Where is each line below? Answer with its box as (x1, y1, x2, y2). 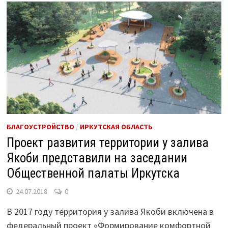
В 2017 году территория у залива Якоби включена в (6, 206, 214, 218)
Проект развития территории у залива (6, 135, 209, 151)
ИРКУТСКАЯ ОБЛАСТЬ (79, 122, 153, 132)
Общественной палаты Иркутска (6, 166, 180, 181)
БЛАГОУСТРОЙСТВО (6, 122, 74, 132)
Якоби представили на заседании (6, 151, 187, 166)
